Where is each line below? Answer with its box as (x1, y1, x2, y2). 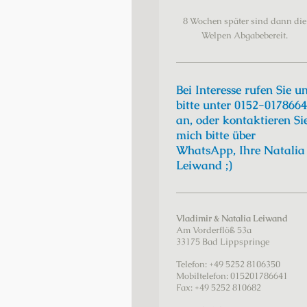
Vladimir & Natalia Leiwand (176, 212, 288, 225)
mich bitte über (176, 127, 256, 143)
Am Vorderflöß (176, 224, 235, 236)
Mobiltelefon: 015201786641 (176, 270, 288, 282)
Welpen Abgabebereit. (201, 29, 288, 41)
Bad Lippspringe (202, 236, 269, 248)
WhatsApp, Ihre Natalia (176, 143, 305, 158)
